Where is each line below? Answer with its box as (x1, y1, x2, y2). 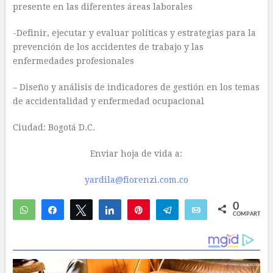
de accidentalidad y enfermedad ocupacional (12, 96, 204, 106)
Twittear (94, 205, 125, 214)
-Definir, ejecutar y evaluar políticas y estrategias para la (12, 28, 256, 38)
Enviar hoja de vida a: (90, 149, 183, 158)
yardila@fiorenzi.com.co (84, 175, 188, 185)
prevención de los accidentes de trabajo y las (12, 42, 204, 52)
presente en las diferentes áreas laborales (12, 2, 193, 12)
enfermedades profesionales (12, 56, 134, 66)
